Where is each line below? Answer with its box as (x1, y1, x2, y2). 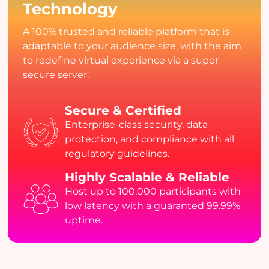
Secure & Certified (65, 103, 182, 118)
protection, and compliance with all (65, 133, 235, 145)
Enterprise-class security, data (65, 119, 208, 131)
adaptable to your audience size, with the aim (23, 40, 242, 52)
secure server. (23, 69, 89, 81)
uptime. (65, 214, 103, 226)
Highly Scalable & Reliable (65, 170, 230, 185)
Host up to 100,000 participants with (65, 186, 241, 198)
